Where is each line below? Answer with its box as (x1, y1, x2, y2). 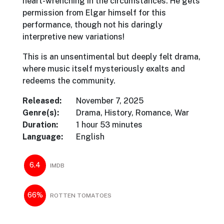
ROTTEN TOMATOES (50, 191, 111, 199)
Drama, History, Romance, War (76, 107, 189, 117)
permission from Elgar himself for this (22, 7, 166, 17)
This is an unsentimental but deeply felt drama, (22, 51, 200, 61)
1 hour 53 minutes (76, 119, 143, 129)
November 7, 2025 (76, 95, 144, 105)
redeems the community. (22, 75, 115, 85)
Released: (22, 95, 61, 105)
